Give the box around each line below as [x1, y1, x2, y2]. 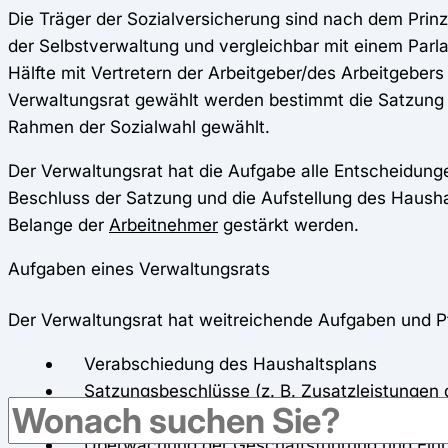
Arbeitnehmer [109, 213, 218, 235]
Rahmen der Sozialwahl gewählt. [8, 115, 270, 137]
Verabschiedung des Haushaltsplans [64, 353, 377, 375]
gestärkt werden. [218, 213, 359, 235]
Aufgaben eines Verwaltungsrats [8, 258, 270, 280]
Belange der [8, 213, 109, 235]
